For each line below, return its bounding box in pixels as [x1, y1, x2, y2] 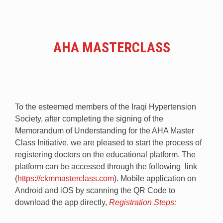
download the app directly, [15, 198, 109, 207]
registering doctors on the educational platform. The [15, 150, 196, 159]
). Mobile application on [114, 174, 196, 183]
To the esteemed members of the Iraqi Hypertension [15, 102, 196, 111]
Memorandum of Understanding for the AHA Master [15, 126, 194, 135]
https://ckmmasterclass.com [17, 174, 114, 183]
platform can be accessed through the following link [15, 162, 197, 171]
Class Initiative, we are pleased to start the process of [15, 138, 202, 147]
